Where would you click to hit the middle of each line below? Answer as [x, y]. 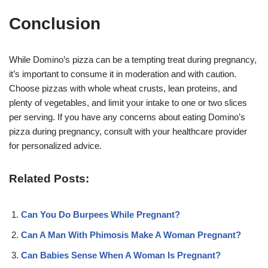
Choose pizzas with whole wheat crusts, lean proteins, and [123, 88]
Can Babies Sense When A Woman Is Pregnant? [121, 255]
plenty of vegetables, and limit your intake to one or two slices [128, 102]
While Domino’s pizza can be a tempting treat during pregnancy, [133, 59]
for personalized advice [54, 145]
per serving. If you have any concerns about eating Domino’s [127, 117]
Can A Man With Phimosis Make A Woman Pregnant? [131, 234]
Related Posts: [49, 178]
